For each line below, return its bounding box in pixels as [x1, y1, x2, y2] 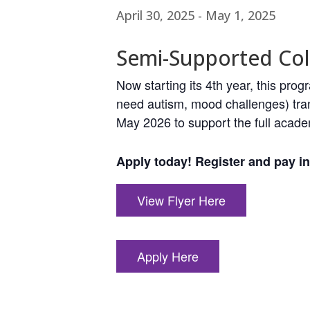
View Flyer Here [137, 190, 226, 209]
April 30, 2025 [116, 7, 194, 24]
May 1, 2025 [206, 7, 275, 24]
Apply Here [137, 246, 199, 265]
